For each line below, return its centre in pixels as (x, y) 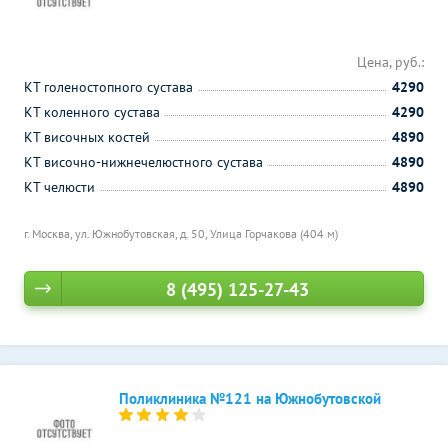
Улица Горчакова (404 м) (274, 233)
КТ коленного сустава (92, 112)
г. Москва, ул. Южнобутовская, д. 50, (117, 233)
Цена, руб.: (390, 62)
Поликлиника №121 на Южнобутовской (250, 398)
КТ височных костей (87, 137)
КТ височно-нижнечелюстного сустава (143, 162)
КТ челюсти (59, 187)
